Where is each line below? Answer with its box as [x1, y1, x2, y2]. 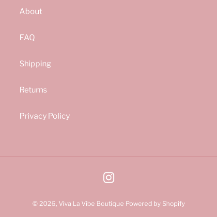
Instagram [113, 171, 151, 181]
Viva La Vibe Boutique [58, 199, 124, 207]
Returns [19, 85, 47, 94]
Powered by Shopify [125, 199, 185, 207]
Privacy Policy [19, 111, 70, 121]
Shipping [19, 59, 51, 68]
